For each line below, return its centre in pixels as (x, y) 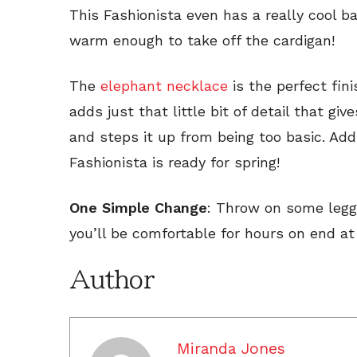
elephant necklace (164, 85)
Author (112, 279)
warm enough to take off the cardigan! (202, 40)
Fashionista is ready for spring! (175, 162)
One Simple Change (138, 207)
